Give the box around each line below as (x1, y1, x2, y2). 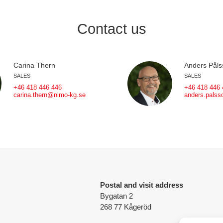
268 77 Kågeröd (100, 202, 151, 211)
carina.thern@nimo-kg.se (13, 91, 86, 99)
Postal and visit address (100, 180, 183, 189)
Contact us (77, 20, 146, 37)
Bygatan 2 (100, 191, 133, 200)
